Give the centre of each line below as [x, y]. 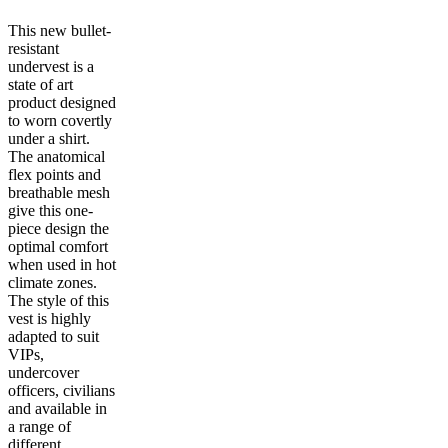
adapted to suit [53, 336]
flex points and [54, 174]
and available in [57, 408]
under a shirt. [49, 138]
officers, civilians [61, 390]
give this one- [50, 210]
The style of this [58, 300]
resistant [33, 48]
